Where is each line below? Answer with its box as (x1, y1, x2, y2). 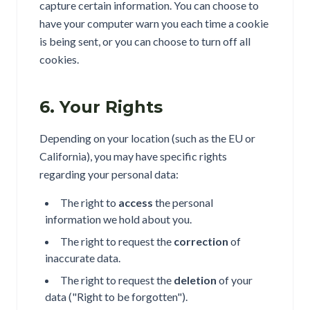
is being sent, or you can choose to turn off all (39, 35, 250, 48)
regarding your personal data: (39, 167, 179, 181)
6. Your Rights (39, 97, 163, 117)
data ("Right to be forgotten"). (45, 290, 188, 303)
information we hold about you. (45, 212, 192, 226)
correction (174, 235, 228, 248)
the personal (153, 196, 213, 209)
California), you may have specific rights (39, 149, 227, 163)
